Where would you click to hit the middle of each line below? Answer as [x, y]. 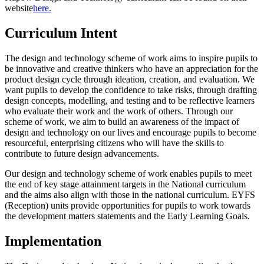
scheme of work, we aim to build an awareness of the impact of [122, 122]
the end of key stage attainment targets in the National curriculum [125, 184]
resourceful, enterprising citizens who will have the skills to [114, 143]
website [19, 8]
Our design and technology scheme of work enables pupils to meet [128, 174]
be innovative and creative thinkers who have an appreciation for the [131, 69]
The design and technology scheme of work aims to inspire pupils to [131, 58]
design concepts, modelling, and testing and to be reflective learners [130, 101]
